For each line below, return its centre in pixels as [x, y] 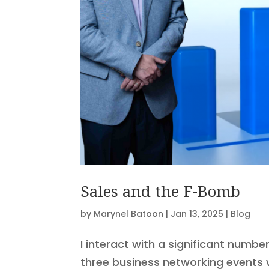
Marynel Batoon [129, 213]
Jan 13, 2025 [197, 213]
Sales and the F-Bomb [161, 191]
